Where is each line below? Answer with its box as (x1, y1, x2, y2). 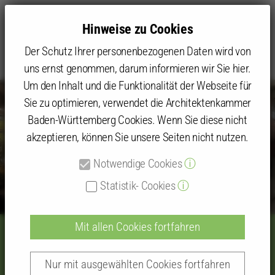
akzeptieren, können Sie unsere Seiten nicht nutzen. (26, 130, 249, 144)
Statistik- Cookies (100, 179, 176, 193)
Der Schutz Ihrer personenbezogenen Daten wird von (24, 44, 251, 58)
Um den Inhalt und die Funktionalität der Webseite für (23, 79, 252, 93)
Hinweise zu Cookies (82, 21, 193, 37)
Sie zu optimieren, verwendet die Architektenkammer (23, 96, 252, 110)
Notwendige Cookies (93, 157, 182, 171)
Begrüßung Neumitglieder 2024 (15, 236, 235, 257)
